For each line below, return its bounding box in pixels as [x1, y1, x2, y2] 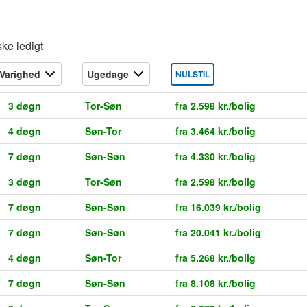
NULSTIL [175, 68, 210, 81]
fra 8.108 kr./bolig [175, 276, 256, 291]
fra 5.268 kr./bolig [175, 251, 256, 265]
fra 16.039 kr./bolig [175, 200, 261, 214]
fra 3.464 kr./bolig [175, 124, 256, 138]
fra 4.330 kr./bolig [175, 149, 256, 164]
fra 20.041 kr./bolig [175, 225, 261, 240]
